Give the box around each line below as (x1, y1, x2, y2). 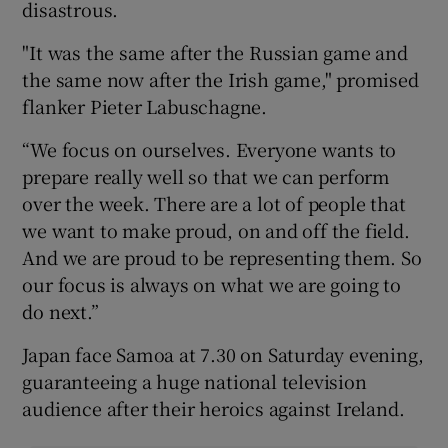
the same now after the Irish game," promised (22, 65, 419, 92)
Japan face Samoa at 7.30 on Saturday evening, (22, 340, 424, 367)
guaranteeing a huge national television (22, 367, 367, 394)
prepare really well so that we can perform (22, 162, 391, 189)
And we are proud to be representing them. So (22, 243, 422, 270)
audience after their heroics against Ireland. (22, 394, 405, 421)
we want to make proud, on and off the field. (22, 216, 410, 243)
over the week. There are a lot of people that (22, 189, 406, 216)
